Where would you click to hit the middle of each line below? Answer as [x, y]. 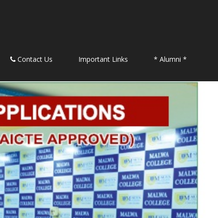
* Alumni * [170, 59]
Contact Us [34, 59]
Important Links [103, 59]
